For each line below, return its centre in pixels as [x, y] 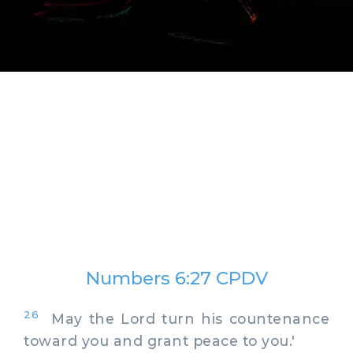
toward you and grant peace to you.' [160, 340]
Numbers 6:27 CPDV [176, 278]
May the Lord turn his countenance [184, 318]
